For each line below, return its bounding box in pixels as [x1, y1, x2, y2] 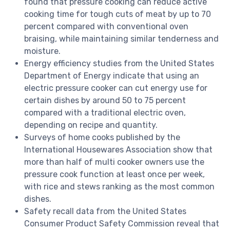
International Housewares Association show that [24, 144, 213, 155]
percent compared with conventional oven [24, 21, 188, 31]
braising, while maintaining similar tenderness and [24, 33, 219, 44]
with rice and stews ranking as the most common [24, 181, 215, 191]
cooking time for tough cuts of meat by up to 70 [24, 9, 211, 19]
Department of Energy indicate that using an [24, 70, 199, 81]
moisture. [24, 46, 61, 56]
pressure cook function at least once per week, [24, 169, 205, 179]
